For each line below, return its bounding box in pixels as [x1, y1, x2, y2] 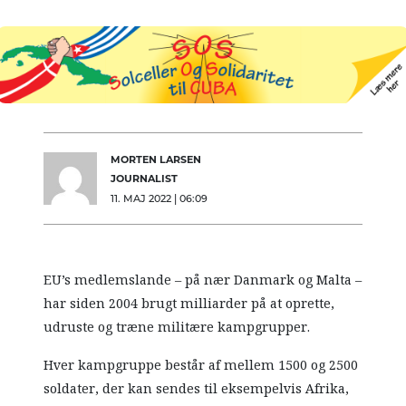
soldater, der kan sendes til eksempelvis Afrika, [43, 379, 350, 400]
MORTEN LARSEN [110, 152, 201, 166]
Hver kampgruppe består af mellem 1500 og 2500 [43, 355, 359, 376]
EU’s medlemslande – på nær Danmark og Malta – [43, 270, 362, 291]
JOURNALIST [110, 172, 178, 185]
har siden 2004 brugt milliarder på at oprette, [43, 294, 335, 314]
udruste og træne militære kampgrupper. [43, 317, 311, 338]
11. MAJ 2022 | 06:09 [110, 191, 208, 205]
